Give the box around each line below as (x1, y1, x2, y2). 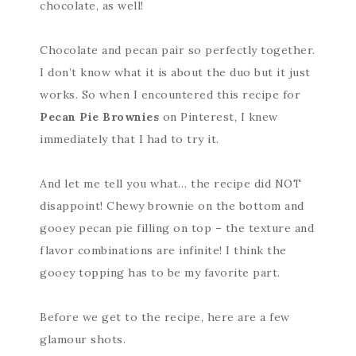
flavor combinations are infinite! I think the (40, 243, 287, 257)
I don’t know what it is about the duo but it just (40, 65, 311, 79)
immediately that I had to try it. (40, 132, 219, 146)
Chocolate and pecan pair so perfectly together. (40, 43, 315, 57)
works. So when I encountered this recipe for (40, 87, 300, 102)
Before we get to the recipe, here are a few (40, 310, 290, 324)
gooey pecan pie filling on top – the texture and (40, 221, 314, 235)
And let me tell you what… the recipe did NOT (40, 176, 301, 191)
